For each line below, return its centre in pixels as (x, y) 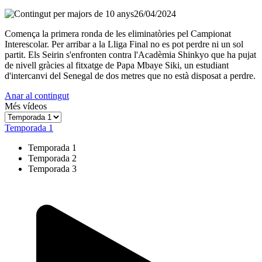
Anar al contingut (37, 95)
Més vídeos (26, 106)
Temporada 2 (52, 158)
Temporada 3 (52, 168)
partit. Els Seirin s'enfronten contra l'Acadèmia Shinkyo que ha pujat (130, 54)
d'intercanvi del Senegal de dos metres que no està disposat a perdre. (130, 75)
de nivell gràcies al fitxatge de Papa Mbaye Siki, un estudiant (117, 65)
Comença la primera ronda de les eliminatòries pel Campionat (118, 33)
